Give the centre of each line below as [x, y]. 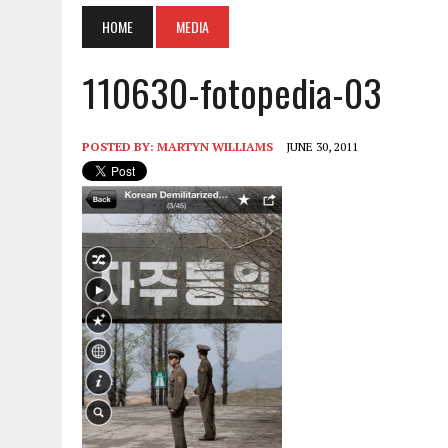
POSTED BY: [119, 147]
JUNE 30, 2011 [322, 147]
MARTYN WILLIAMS [215, 147]
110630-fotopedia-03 [232, 92]
